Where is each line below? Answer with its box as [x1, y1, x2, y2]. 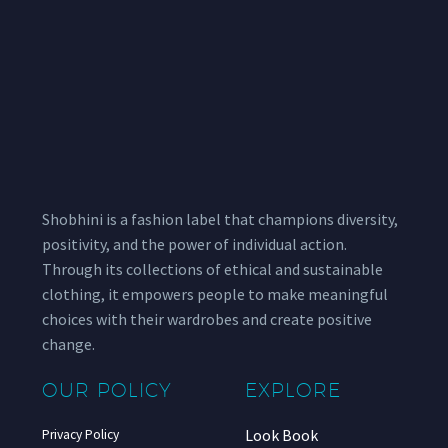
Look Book [245, 425, 318, 446]
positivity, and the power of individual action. [42, 234, 347, 255]
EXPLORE [245, 379, 341, 402]
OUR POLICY [42, 379, 172, 402]
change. [42, 334, 95, 355]
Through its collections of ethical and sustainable [42, 259, 383, 280]
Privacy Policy [42, 426, 119, 444]
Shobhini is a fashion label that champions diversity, [42, 209, 398, 230]
